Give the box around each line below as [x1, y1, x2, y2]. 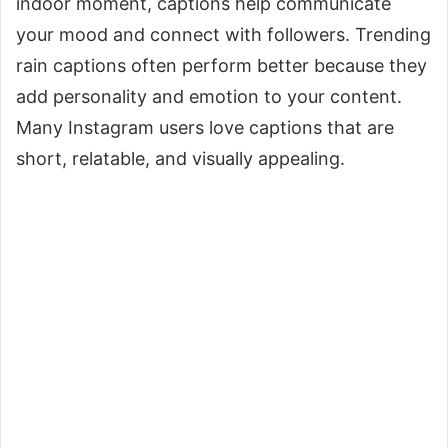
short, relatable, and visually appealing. [16, 148, 345, 170]
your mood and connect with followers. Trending [16, 24, 431, 46]
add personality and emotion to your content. [16, 86, 402, 108]
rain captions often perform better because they [16, 55, 427, 77]
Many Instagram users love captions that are [16, 117, 394, 139]
